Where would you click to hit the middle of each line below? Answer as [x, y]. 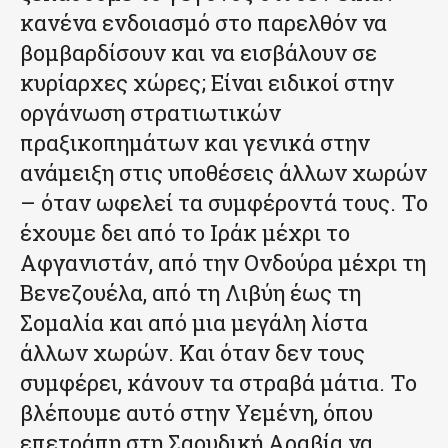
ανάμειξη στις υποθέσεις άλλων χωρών [223, 172]
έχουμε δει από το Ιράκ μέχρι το [185, 232]
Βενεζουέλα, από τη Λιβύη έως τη [190, 292]
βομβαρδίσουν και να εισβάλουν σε [198, 52]
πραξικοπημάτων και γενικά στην [195, 142]
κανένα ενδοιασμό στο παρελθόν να [203, 22]
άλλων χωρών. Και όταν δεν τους [192, 352]
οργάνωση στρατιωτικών [150, 112]
